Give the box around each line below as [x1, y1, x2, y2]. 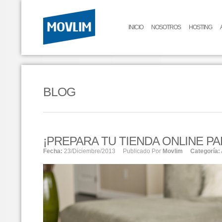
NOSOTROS [151, 24, 181, 31]
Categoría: [190, 148, 220, 155]
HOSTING [189, 24, 212, 31]
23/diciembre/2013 [64, 148, 115, 155]
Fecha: [43, 148, 62, 155]
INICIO [128, 24, 143, 31]
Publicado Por [123, 148, 163, 155]
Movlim [163, 148, 183, 155]
